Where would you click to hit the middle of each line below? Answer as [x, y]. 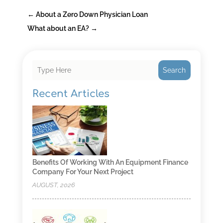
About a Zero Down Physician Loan [92, 15]
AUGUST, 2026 [54, 185]
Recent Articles [71, 94]
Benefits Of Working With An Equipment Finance [110, 163]
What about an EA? [58, 29]
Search [174, 70]
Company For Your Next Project [83, 172]
